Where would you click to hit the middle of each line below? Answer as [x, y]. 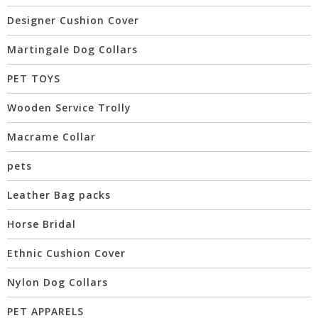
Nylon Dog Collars [57, 283]
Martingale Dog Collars [72, 50]
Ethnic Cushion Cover [66, 253]
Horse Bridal [42, 224]
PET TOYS [34, 79]
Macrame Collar [51, 137]
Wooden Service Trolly [69, 108]
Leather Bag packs [59, 195]
